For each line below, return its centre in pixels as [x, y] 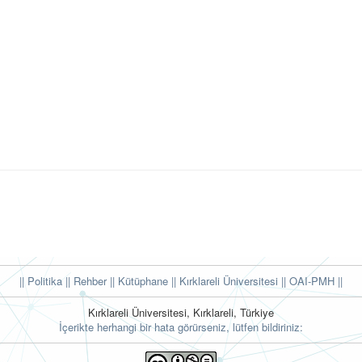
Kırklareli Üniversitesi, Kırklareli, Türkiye [181, 313]
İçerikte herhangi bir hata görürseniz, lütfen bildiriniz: [181, 327]
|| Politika [41, 281]
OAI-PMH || [314, 281]
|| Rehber [84, 281]
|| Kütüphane [137, 281]
